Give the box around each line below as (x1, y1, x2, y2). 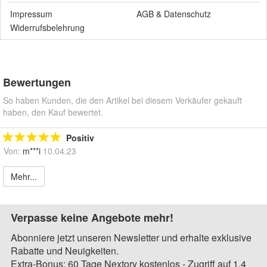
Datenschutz (164, 7, 211, 20)
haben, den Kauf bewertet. (3, 105, 103, 118)
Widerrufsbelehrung (10, 21, 85, 33)
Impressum (10, 7, 52, 20)
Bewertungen (3, 74, 71, 90)
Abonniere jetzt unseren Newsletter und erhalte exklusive (11, 230, 252, 244)
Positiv (66, 131, 94, 144)
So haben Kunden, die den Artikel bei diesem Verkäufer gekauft (3, 94, 242, 106)
